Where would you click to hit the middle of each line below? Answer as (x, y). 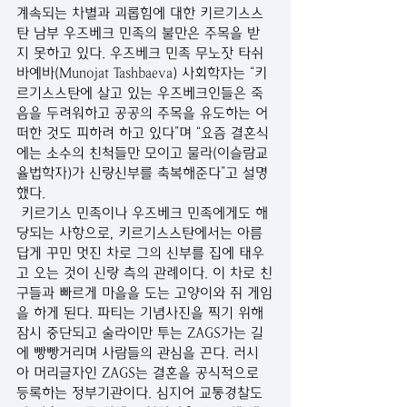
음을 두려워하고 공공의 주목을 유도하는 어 (142, 113)
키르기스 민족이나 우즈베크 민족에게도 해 (142, 213)
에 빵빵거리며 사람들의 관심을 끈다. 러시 (138, 353)
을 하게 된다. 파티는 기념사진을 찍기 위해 (142, 313)
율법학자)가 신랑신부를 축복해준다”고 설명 (142, 173)
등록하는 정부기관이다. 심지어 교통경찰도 (142, 393)
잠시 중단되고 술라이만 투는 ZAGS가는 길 (140, 333)
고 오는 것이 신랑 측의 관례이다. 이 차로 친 (144, 273)
